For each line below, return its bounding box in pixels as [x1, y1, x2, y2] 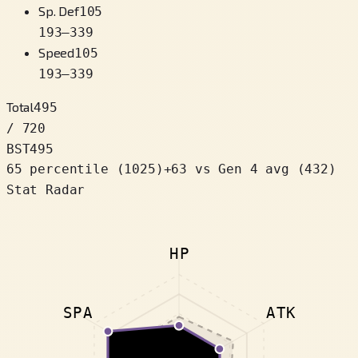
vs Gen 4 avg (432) [194, 161, 336, 177]
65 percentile [6, 161, 109, 177]
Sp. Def [38, 2, 79, 18]
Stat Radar [6, 181, 86, 197]
